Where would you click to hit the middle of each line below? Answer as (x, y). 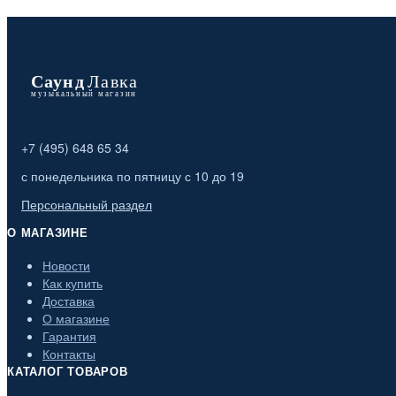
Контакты (69, 353)
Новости (66, 265)
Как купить (72, 282)
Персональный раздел (87, 204)
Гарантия (69, 335)
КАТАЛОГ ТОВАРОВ (68, 370)
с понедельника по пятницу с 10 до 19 (133, 175)
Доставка (69, 300)
